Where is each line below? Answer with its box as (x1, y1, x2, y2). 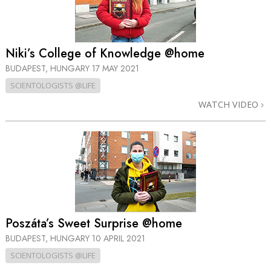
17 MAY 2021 (92, 62, 139, 75)
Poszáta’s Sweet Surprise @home (5, 214, 182, 232)
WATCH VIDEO (198, 99, 261, 111)
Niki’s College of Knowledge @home (5, 45, 204, 63)
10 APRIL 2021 (92, 232, 145, 244)
